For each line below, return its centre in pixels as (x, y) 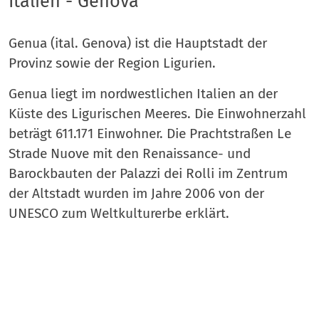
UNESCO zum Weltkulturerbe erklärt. (119, 213)
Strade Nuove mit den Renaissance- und (130, 153)
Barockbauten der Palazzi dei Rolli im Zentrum (148, 173)
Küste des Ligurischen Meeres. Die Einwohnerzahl (157, 113)
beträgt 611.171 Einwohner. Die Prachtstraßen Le (150, 133)
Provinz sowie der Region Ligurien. (112, 63)
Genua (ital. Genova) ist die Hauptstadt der (138, 43)
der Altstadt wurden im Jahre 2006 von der (136, 193)
